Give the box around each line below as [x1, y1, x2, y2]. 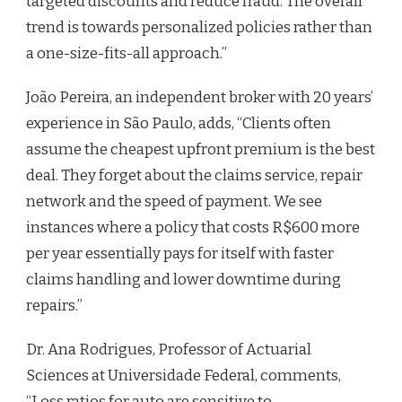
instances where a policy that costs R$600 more [26, 217, 360, 237]
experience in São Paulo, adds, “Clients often [26, 113, 331, 133]
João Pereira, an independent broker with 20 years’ [26, 87, 373, 107]
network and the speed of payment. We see [26, 191, 322, 211]
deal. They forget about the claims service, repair [26, 165, 363, 185]
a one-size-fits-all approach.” [26, 43, 227, 63]
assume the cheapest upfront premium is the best [26, 139, 375, 159]
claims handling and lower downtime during [26, 269, 341, 289]
